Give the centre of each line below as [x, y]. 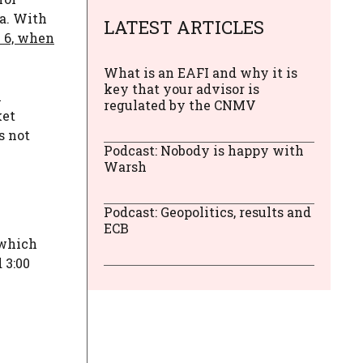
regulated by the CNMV [180, 105]
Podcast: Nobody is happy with [204, 150]
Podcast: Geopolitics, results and [207, 211]
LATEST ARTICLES [184, 27]
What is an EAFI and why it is [201, 72]
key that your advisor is [181, 88]
